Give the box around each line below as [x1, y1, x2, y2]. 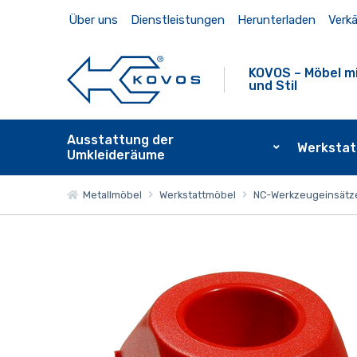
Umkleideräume [66, 147, 165, 163]
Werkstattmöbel [159, 188, 236, 201]
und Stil [249, 77, 298, 93]
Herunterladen [237, 13, 316, 27]
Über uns [68, 13, 118, 27]
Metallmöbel [77, 188, 142, 201]
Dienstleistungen [130, 13, 225, 27]
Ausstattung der [66, 132, 174, 147]
